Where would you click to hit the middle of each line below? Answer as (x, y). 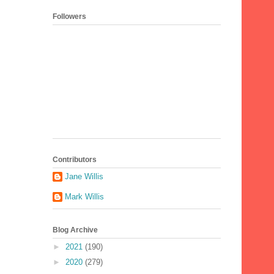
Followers (69, 16)
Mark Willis (84, 197)
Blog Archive (75, 230)
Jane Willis (84, 177)
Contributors (75, 159)
